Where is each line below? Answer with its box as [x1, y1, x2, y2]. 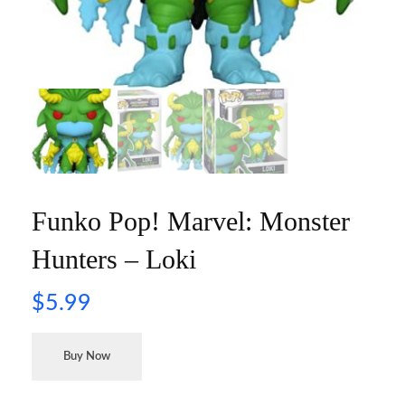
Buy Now [63, 351, 110, 363]
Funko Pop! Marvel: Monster [32, 206, 350, 237]
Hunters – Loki [32, 244, 196, 275]
